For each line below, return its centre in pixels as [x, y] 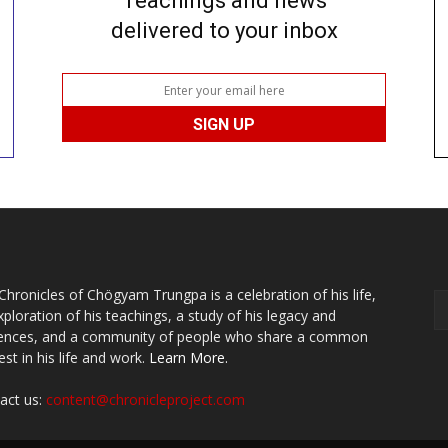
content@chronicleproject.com [145, 400]
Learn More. [188, 358]
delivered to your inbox [224, 31]
